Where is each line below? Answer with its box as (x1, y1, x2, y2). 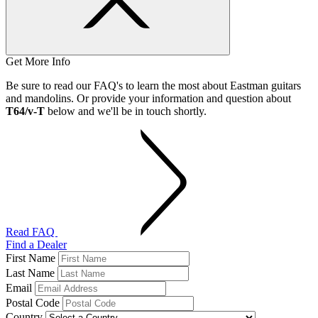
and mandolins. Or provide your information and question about (6, 92, 291, 104)
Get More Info (6, 55, 70, 67)
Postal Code (6, 296, 60, 309)
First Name (6, 251, 55, 264)
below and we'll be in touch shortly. (45, 104, 207, 117)
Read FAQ (6, 225, 57, 238)
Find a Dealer (6, 238, 67, 251)
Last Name (6, 266, 55, 279)
